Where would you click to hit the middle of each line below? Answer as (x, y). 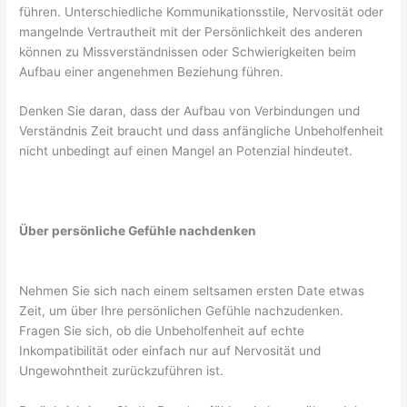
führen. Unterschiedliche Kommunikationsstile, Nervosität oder (202, 11)
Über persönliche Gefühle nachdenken (138, 231)
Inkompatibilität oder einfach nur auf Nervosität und (170, 351)
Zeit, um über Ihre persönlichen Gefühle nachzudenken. (182, 311)
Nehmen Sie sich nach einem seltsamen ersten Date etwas (192, 291)
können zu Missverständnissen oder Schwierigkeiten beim (188, 51)
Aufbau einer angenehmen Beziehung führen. (152, 71)
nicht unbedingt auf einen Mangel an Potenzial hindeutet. (186, 151)
